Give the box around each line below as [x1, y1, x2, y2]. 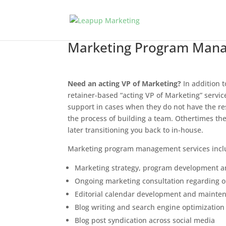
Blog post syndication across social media [75, 215, 215, 225]
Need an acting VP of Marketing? [68, 78, 182, 88]
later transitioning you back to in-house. [68, 125, 204, 135]
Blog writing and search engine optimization [75, 202, 225, 212]
